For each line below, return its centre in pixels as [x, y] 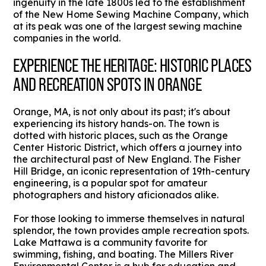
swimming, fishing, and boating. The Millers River [123, 254]
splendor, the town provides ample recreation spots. [131, 231]
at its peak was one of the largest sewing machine [128, 26]
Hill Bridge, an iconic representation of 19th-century [132, 171]
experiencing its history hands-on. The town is [116, 124]
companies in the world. [67, 38]
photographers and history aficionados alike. [116, 195]
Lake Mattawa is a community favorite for [110, 243]
